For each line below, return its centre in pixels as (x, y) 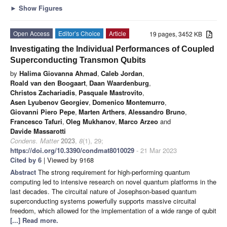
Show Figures (40, 8)
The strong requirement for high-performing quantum (114, 172)
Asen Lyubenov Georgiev (49, 102)
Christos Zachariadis (43, 93)
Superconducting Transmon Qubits (78, 60)
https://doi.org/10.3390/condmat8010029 (72, 150)
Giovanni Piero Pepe (43, 112)
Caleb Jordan (122, 73)
